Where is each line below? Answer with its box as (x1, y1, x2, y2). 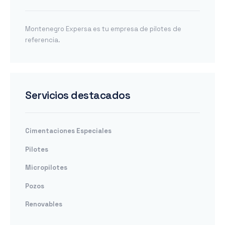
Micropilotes (25, 163, 67, 172)
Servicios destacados (25, 88, 130, 102)
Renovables (25, 199, 62, 208)
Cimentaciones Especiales (25, 127, 111, 136)
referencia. (25, 35, 60, 44)
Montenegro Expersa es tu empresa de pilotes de (25, 24, 181, 33)
